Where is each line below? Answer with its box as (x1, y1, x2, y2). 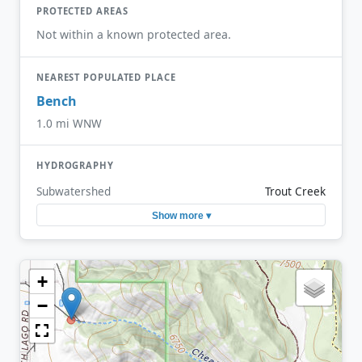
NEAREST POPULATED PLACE (36, 70, 176, 83)
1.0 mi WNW (36, 115, 102, 131)
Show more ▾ (151, 209, 211, 221)
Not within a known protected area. (36, 26, 231, 42)
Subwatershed (36, 183, 111, 200)
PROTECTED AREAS (36, 5, 128, 18)
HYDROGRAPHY (36, 158, 114, 171)
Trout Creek (265, 184, 326, 200)
